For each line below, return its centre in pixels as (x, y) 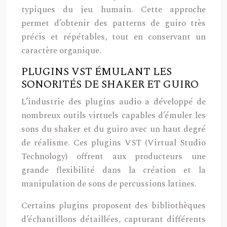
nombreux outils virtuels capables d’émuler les (113, 116)
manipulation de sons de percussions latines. (109, 184)
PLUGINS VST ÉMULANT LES (97, 72)
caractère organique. (61, 51)
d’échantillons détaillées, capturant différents (113, 219)
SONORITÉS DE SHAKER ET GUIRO (110, 85)
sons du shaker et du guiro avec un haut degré (113, 129)
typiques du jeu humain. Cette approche (113, 10)
